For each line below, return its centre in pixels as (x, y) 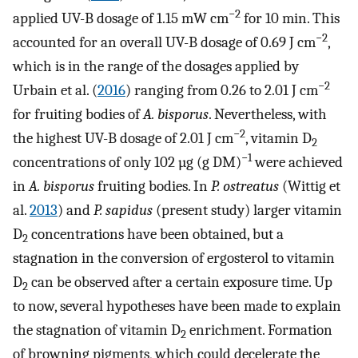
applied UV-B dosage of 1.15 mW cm (121, 19)
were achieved (297, 163)
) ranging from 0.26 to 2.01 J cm (222, 91)
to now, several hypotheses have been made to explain (177, 306)
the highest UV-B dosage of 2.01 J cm (123, 139)
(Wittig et (310, 187)
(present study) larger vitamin (247, 211)
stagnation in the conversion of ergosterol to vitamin (174, 259)
